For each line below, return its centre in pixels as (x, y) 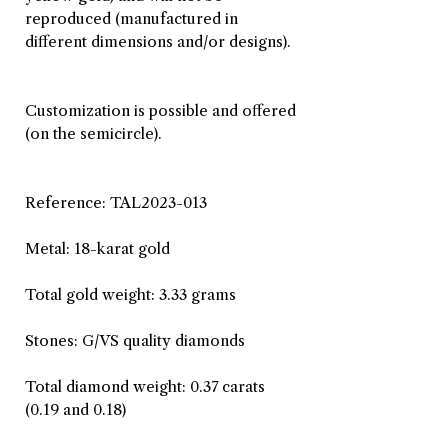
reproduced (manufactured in (131, 18)
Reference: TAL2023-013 (116, 202)
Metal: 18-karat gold (97, 248)
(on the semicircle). (93, 133)
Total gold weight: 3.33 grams (130, 294)
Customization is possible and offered (160, 110)
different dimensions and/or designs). (158, 41)
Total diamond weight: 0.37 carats (145, 386)
